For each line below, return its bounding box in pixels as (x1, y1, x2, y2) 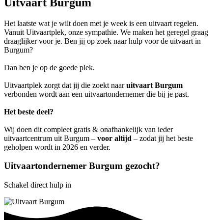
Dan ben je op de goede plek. (4, 63, 95, 72)
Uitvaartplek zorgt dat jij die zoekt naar (4, 81, 126, 89)
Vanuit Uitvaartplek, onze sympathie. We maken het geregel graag (4, 27, 208, 36)
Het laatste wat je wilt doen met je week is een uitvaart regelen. (4, 19, 198, 27)
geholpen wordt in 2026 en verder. (4, 142, 110, 151)
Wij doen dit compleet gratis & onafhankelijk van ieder (4, 125, 173, 134)
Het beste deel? (4, 107, 54, 116)
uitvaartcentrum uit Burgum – (4, 134, 97, 142)
